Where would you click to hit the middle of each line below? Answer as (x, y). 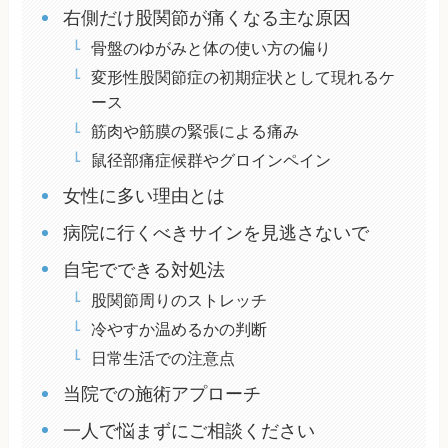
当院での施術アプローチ (161, 394)
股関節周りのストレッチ (178, 300)
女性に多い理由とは (143, 196)
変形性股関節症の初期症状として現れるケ (242, 77)
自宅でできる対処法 (143, 270)
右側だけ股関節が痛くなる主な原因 (206, 18)
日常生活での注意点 (162, 358)
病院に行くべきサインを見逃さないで (215, 233)
